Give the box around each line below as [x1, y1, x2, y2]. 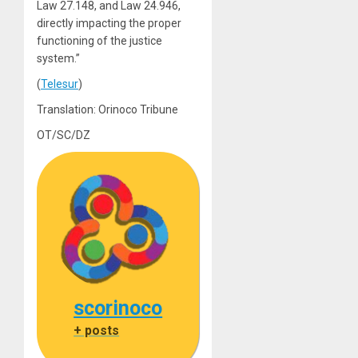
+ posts [74, 323, 120, 338]
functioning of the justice [37, 34, 162, 47]
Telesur [41, 77, 78, 90]
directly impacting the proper [37, 16, 181, 30]
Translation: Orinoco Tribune [37, 102, 178, 116]
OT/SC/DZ [37, 128, 90, 141]
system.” [37, 51, 80, 65]
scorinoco [74, 296, 163, 320]
